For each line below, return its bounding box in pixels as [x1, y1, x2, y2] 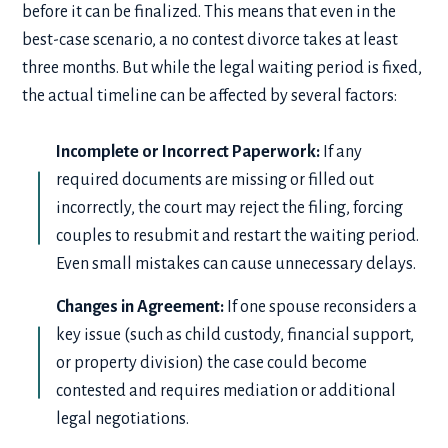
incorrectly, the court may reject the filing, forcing [56, 199, 404, 218]
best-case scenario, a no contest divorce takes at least [22, 31, 399, 50]
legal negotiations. [56, 409, 190, 428]
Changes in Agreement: [56, 297, 225, 316]
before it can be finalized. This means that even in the [22, 3, 397, 22]
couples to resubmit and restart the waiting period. [56, 227, 420, 246]
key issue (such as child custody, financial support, [56, 325, 415, 344]
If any [320, 143, 363, 162]
